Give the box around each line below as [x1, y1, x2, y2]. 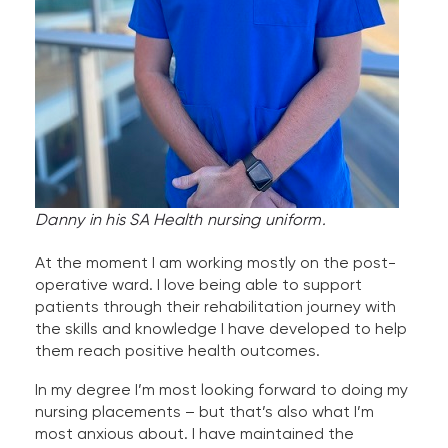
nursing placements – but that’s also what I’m [35, 402, 374, 422]
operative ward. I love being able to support [35, 275, 362, 295]
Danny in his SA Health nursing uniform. [35, 210, 326, 230]
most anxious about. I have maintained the [35, 424, 354, 444]
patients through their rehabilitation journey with [35, 297, 396, 317]
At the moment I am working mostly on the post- [35, 253, 396, 273]
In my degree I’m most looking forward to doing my [35, 380, 408, 400]
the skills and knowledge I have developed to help [35, 319, 407, 339]
